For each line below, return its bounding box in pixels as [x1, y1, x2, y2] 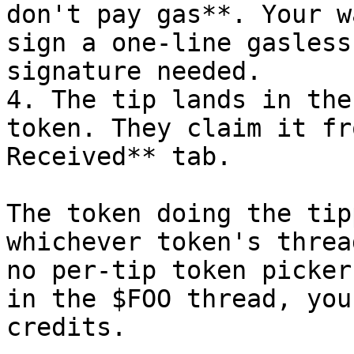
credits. [6, 313, 126, 341]
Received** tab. [6, 142, 232, 171]
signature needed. [6, 57, 262, 85]
